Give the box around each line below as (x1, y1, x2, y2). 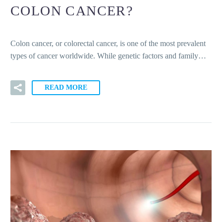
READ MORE (45, 84, 87, 92)
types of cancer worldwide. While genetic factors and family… (10, 51, 206, 60)
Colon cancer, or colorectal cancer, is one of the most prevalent (10, 39, 206, 48)
